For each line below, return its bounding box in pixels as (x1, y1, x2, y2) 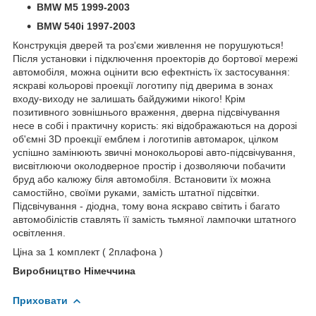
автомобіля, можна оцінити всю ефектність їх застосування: (13, 66, 290, 78)
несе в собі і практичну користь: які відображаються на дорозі (13, 119, 297, 131)
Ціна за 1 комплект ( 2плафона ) (13, 245, 163, 257)
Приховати (13, 294, 68, 306)
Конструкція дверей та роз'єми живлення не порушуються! (13, 39, 284, 51)
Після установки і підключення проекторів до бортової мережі (13, 52, 298, 64)
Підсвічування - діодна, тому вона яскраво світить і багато (13, 200, 280, 212)
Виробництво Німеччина (13, 265, 135, 276)
